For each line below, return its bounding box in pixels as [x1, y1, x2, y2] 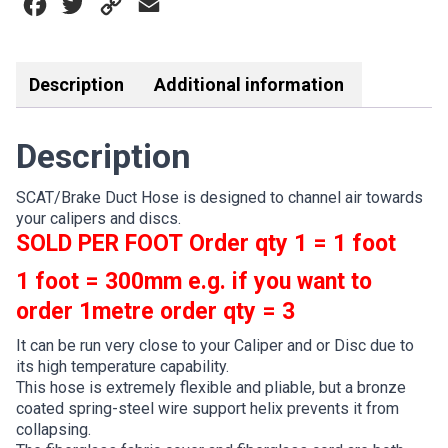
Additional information [154, 74, 344, 96]
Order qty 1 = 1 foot [183, 230, 396, 258]
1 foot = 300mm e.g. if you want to [16, 268, 372, 296]
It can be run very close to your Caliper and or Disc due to [16, 336, 414, 356]
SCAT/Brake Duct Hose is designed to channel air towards [16, 188, 423, 208]
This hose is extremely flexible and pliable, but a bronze [16, 378, 406, 398]
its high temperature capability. [16, 357, 229, 377]
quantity [15, 38, 70, 58]
